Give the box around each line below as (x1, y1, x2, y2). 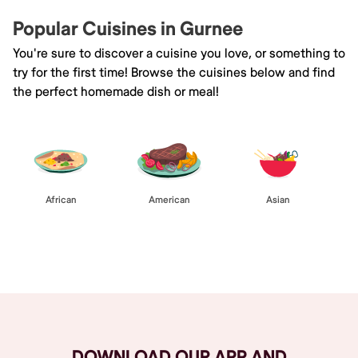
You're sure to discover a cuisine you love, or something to (13, 45, 345, 62)
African (45, 193, 77, 206)
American (149, 193, 190, 206)
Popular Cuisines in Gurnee (13, 17, 243, 41)
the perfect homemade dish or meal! (13, 83, 219, 100)
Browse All (149, 256, 209, 272)
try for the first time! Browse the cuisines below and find (13, 64, 335, 81)
